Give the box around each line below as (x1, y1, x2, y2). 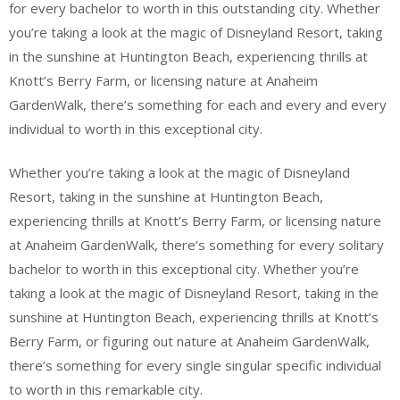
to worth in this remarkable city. (9, 380, 203, 398)
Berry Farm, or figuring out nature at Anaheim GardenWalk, (9, 332, 370, 350)
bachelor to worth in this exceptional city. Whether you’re (9, 260, 359, 278)
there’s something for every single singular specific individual (9, 356, 381, 374)
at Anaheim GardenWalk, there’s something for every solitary (9, 236, 384, 254)
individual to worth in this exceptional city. (9, 119, 262, 137)
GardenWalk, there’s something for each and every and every (9, 95, 387, 113)
